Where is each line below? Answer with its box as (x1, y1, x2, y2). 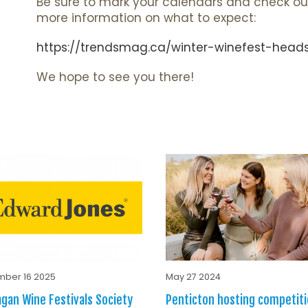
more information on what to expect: (36, 10, 256, 27)
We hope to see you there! (36, 69, 195, 86)
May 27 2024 (165, 270, 221, 283)
